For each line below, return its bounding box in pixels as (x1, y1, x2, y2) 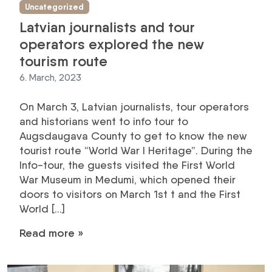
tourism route (19, 52, 107, 70)
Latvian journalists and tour (19, 18, 195, 36)
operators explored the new (19, 35, 204, 53)
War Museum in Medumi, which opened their (19, 172, 236, 186)
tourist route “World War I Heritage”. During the (19, 143, 253, 157)
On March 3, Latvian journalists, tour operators (19, 100, 249, 113)
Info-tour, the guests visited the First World (19, 158, 235, 171)
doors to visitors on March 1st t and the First (19, 187, 240, 200)
